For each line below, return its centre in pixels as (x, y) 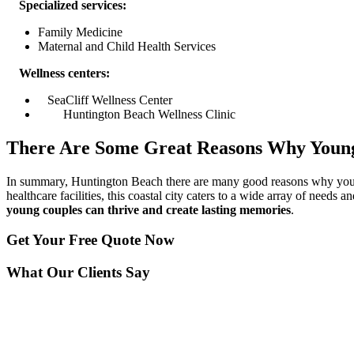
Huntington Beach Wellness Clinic (137, 114)
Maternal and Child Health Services (127, 46)
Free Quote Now (122, 240)
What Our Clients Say (78, 272)
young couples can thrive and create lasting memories (149, 209)
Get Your (38, 240)
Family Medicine (80, 32)
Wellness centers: (58, 73)
